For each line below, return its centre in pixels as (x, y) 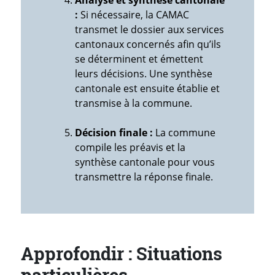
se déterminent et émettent (139, 59)
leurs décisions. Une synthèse (144, 74)
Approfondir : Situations (122, 254)
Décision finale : (114, 133)
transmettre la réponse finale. (144, 177)
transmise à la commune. (134, 103)
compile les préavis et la (130, 148)
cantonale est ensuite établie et (147, 89)
